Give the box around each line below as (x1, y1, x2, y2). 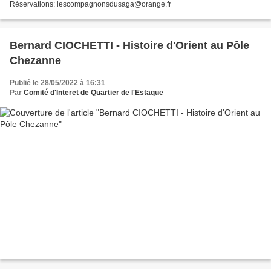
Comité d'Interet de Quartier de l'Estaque (24, 88, 163, 97)
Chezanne (10, 54, 61, 67)
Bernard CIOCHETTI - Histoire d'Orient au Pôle (10, 39, 249, 51)
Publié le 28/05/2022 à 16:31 (10, 78, 105, 87)
